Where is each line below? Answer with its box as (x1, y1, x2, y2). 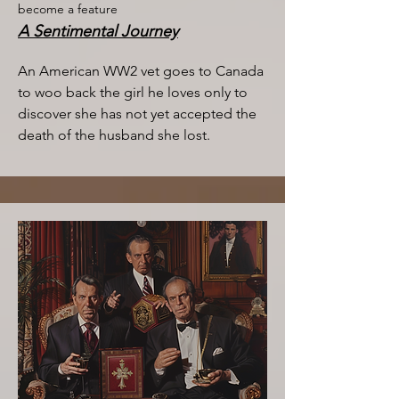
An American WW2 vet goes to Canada (18, 62, 264, 79)
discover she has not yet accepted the (18, 105, 256, 122)
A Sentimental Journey (18, 21, 178, 41)
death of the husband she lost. (18, 126, 210, 143)
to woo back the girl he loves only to (18, 84, 248, 101)
